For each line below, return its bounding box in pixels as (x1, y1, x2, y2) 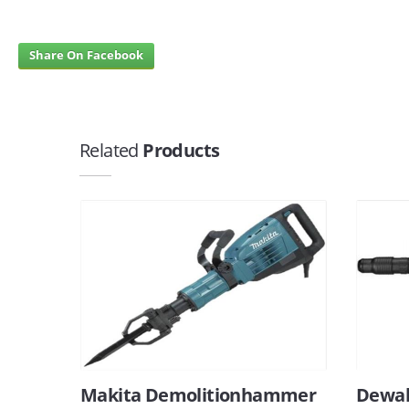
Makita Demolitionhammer (80, 383, 317, 407)
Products (138, 138, 220, 163)
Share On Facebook (29, 47, 143, 63)
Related (79, 138, 139, 163)
